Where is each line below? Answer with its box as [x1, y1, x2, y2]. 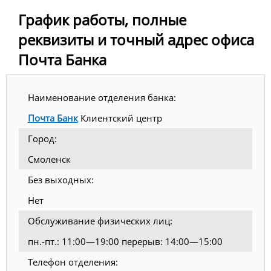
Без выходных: [28, 174, 94, 186]
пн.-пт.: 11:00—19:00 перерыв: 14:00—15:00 [28, 235, 223, 248]
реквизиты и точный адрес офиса [18, 30, 254, 50]
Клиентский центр [78, 112, 162, 125]
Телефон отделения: [28, 256, 118, 269]
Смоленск [28, 153, 71, 166]
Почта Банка [18, 50, 106, 70]
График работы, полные [18, 10, 186, 30]
